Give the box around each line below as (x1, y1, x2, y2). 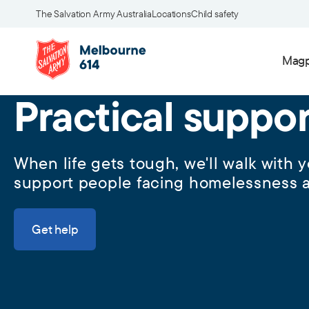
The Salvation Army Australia (36, 8, 152, 20)
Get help (32, 221, 78, 237)
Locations (152, 8, 191, 20)
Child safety (190, 8, 239, 20)
